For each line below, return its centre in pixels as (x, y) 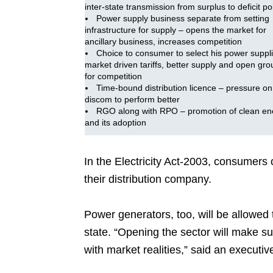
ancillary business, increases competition (164, 41)
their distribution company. (151, 179)
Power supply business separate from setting (183, 18)
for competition (114, 76)
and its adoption (116, 122)
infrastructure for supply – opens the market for (176, 30)
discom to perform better (133, 99)
